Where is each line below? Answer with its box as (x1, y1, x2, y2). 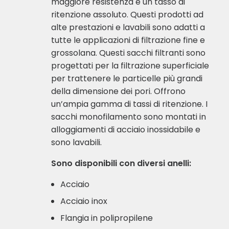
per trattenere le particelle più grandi (51, 72, 203, 84)
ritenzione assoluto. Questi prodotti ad (51, 8, 204, 20)
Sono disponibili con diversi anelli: (51, 157, 192, 169)
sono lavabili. (51, 136, 102, 148)
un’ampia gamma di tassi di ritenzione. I (51, 98, 208, 110)
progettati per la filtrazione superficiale (51, 59, 210, 72)
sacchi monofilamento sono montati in (51, 110, 207, 123)
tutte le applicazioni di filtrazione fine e (51, 34, 205, 46)
